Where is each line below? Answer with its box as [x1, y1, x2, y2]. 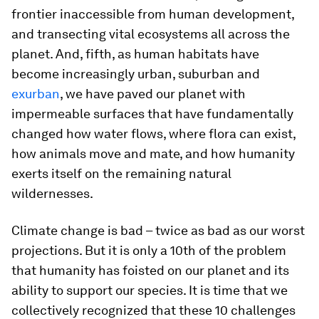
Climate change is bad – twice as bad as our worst [11, 223, 305, 239]
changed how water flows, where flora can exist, [11, 126, 296, 142]
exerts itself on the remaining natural [11, 166, 231, 182]
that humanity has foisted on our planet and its [11, 263, 289, 278]
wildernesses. [11, 186, 93, 202]
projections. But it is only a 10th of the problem [11, 243, 286, 258]
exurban [11, 86, 60, 102]
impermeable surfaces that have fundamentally [11, 106, 293, 122]
